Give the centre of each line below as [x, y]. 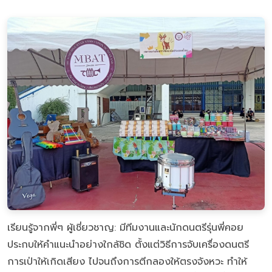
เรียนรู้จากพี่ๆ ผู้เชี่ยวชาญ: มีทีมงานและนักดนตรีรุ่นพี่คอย [125, 228]
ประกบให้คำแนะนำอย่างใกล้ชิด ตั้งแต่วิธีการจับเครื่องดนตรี [128, 245]
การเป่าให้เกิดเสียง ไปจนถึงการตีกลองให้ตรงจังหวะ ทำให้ [127, 262]
